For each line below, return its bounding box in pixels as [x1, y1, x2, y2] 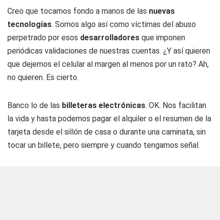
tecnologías [7, 20, 52, 29]
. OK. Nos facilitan [145, 101, 206, 110]
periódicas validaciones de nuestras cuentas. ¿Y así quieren [7, 46, 210, 55]
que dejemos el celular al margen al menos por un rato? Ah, [7, 59, 209, 69]
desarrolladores [80, 33, 141, 42]
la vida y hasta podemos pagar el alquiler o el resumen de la [7, 114, 211, 123]
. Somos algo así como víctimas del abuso [52, 20, 196, 29]
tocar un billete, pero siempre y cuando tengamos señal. [7, 140, 200, 150]
